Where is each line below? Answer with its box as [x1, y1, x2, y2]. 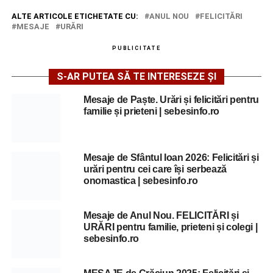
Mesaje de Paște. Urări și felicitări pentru [83, 94, 260, 105]
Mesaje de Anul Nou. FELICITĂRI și [83, 210, 239, 221]
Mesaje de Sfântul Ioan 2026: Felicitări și [83, 152, 259, 163]
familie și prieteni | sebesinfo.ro [83, 105, 219, 116]
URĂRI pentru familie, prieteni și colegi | [83, 221, 258, 232]
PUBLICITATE [112, 44, 161, 51]
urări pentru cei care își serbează [83, 163, 227, 174]
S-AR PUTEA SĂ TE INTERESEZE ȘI [56, 70, 216, 82]
